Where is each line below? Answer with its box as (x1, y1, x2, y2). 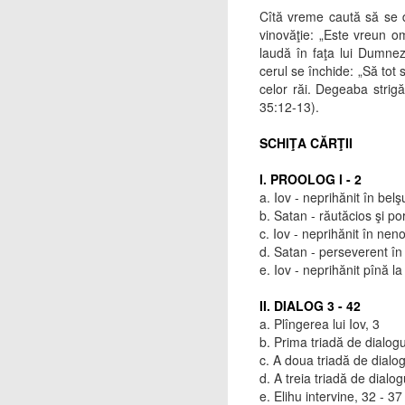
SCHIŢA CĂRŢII (259, 134, 353, 152)
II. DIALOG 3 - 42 (259, 297, 364, 315)
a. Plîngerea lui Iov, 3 (259, 315, 383, 333)
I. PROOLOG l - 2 (259, 170, 365, 188)
